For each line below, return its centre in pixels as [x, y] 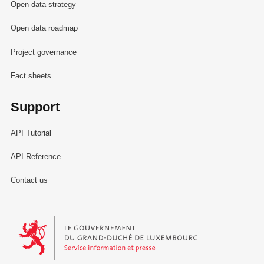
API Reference [35, 157]
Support [35, 107]
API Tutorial [31, 133]
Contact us [29, 180]
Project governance [43, 52]
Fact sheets [31, 75]
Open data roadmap [44, 28]
